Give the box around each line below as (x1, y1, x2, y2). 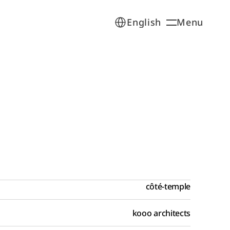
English (127, 16, 162, 28)
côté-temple (145, 181, 190, 192)
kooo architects (132, 207, 190, 219)
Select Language (108, 13, 157, 21)
